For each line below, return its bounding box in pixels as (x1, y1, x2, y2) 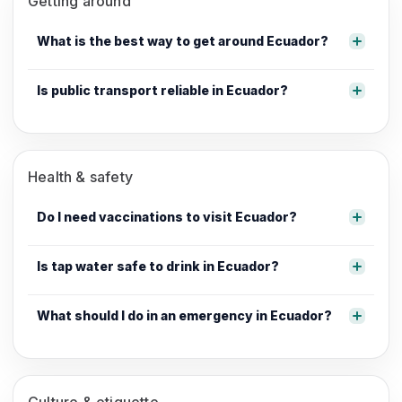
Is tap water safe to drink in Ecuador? (37, 258, 279, 274)
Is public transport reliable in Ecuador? (37, 82, 288, 98)
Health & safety (28, 167, 133, 186)
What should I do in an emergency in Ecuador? (37, 307, 332, 323)
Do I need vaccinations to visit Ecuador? (37, 208, 297, 224)
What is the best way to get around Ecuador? (37, 32, 328, 48)
